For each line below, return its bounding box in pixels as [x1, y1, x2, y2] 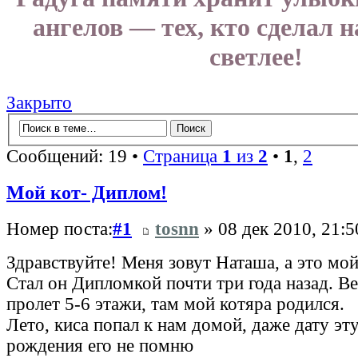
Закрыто [6, 93, 72, 113]
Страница [143, 145, 222, 166]
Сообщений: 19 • [6, 145, 143, 166]
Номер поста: [6, 219, 113, 240]
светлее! [209, 42, 303, 72]
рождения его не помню [6, 336, 193, 356]
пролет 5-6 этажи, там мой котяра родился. [6, 294, 344, 315]
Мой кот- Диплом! [6, 181, 167, 204]
